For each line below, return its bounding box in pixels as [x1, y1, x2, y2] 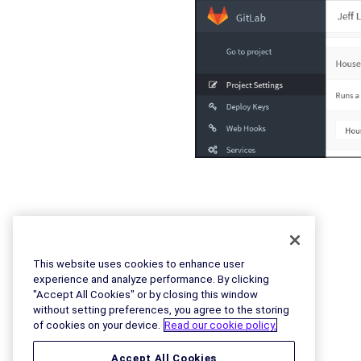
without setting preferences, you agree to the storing [33, 303, 289, 316]
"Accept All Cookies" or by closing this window [33, 288, 258, 301]
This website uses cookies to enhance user [33, 257, 244, 270]
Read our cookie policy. [164, 318, 276, 331]
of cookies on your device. [33, 318, 160, 331]
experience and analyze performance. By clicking [33, 272, 269, 285]
